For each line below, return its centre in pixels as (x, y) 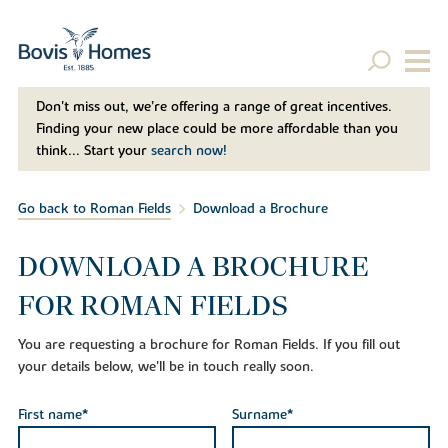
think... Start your (93, 151)
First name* (52, 415)
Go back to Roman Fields (94, 209)
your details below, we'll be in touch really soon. (165, 366)
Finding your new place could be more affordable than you (216, 129)
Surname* (262, 415)
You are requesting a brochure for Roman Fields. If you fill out (208, 344)
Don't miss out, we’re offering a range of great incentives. (213, 107)
